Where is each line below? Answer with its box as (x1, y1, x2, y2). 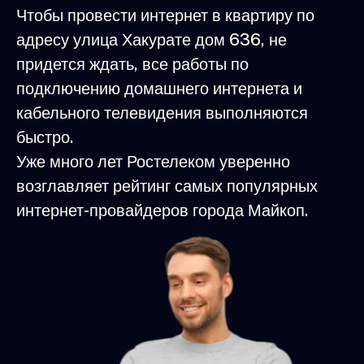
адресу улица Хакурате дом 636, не (16, 30, 287, 50)
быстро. (16, 128, 73, 148)
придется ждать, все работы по (16, 54, 249, 75)
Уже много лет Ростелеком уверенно (16, 152, 290, 172)
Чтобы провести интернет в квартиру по (16, 6, 314, 26)
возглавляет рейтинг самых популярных (16, 176, 318, 197)
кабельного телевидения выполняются (16, 103, 308, 123)
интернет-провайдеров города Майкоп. (16, 201, 308, 221)
